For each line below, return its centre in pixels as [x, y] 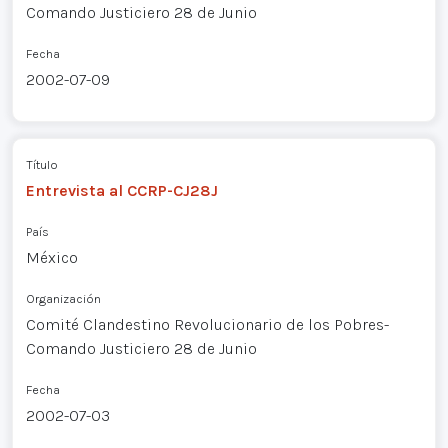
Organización [63, 298]
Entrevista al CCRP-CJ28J [121, 190]
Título [41, 164]
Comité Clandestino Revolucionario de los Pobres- [207, 324]
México [51, 257]
